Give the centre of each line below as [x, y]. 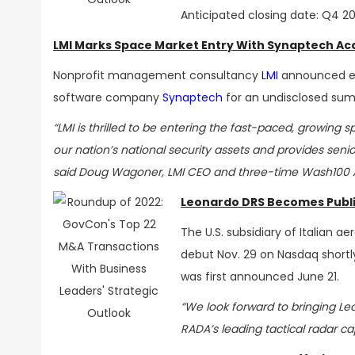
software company [108, 97]
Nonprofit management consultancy [157, 75]
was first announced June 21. [260, 277]
